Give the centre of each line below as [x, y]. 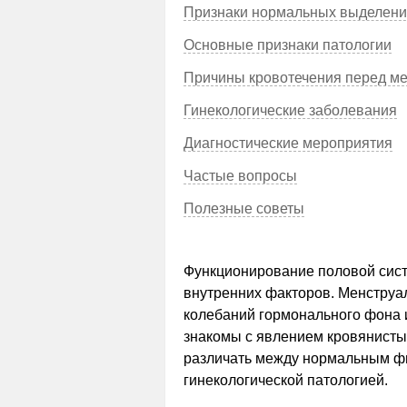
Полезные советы [244, 208]
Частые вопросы [240, 176]
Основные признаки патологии [288, 45]
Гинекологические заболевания [290, 110]
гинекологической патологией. [286, 380]
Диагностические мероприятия [288, 143]
